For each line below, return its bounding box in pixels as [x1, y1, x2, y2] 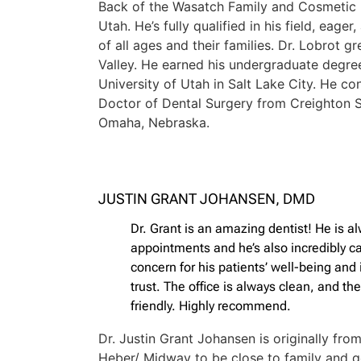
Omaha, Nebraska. [98, 114, 210, 131]
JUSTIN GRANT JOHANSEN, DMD [98, 190, 315, 208]
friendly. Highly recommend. [131, 298, 291, 314]
